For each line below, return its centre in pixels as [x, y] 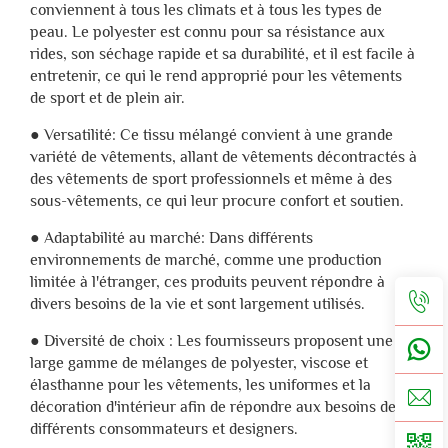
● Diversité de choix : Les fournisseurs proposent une [211, 341]
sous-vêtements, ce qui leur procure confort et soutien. [217, 201]
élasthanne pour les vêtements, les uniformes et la [200, 385]
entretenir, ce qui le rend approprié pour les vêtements [216, 76]
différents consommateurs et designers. [164, 429]
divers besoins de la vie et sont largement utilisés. [197, 304]
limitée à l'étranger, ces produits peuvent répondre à [207, 282]
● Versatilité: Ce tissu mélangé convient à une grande [211, 135]
